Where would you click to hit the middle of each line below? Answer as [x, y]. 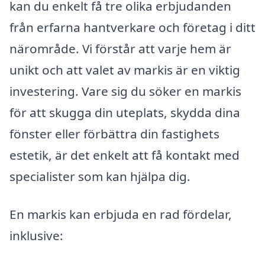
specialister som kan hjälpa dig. [100, 176]
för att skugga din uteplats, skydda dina [125, 112]
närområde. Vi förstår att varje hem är [120, 48]
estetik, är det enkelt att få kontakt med [125, 155]
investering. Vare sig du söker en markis [125, 91]
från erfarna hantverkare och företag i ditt [132, 27]
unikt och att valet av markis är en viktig [125, 70]
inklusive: [36, 235]
